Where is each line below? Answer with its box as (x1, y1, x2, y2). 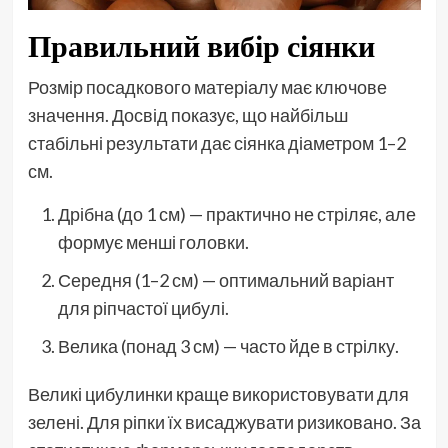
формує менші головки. (57, 230, 249, 253)
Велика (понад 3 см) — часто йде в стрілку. (57, 334, 399, 357)
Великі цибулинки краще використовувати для (27, 382, 409, 405)
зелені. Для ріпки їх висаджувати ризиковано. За (27, 410, 421, 433)
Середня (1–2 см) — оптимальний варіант (57, 268, 394, 291)
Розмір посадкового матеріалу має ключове (27, 75, 387, 98)
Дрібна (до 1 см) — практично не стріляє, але (57, 202, 416, 225)
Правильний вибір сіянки (27, 25, 375, 66)
